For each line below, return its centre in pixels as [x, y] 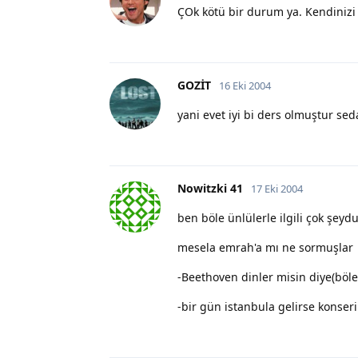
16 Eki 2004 [245, 85]
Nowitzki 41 [210, 188]
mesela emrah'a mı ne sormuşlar [265, 247]
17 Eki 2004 [277, 188]
